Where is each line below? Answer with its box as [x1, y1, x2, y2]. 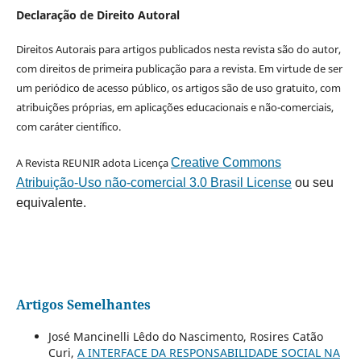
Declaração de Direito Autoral [15, 6, 180, 23]
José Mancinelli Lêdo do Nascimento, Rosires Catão [48, 328, 323, 344]
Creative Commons [170, 155, 281, 169]
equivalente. [15, 195, 86, 210]
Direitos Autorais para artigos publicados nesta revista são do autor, [15, 41, 341, 56]
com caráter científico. [15, 118, 121, 134]
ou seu [291, 175, 334, 189]
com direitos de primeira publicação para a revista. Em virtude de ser [15, 60, 342, 76]
